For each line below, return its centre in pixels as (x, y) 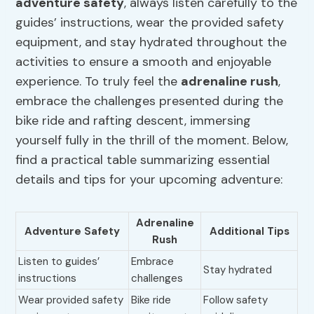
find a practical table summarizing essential (143, 160)
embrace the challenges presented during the (150, 101)
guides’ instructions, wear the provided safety (150, 23)
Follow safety (236, 300)
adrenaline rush (230, 82)
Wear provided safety (71, 300)
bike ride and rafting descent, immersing (134, 121)
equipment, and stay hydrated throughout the (151, 42)
